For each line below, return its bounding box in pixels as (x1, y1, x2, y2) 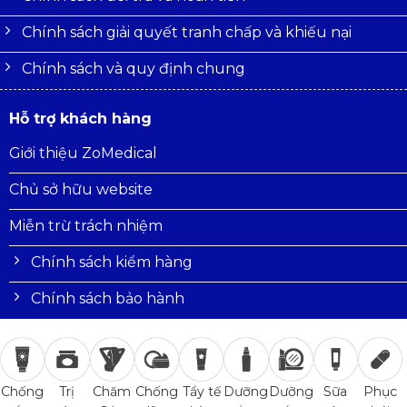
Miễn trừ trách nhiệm (9, 216, 163, 234)
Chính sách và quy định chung (22, 59, 245, 77)
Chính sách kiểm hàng (31, 253, 193, 271)
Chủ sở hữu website (9, 180, 153, 198)
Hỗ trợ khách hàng (9, 109, 152, 127)
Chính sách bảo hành (31, 289, 184, 307)
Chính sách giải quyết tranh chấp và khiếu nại (22, 23, 352, 41)
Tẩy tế (182, 382, 221, 400)
